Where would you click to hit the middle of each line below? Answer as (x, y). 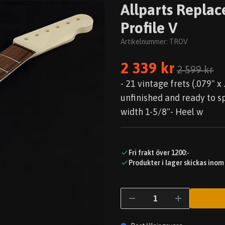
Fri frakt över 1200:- (159, 153)
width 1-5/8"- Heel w (162, 112)
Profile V (149, 28)
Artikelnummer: (145, 42)
